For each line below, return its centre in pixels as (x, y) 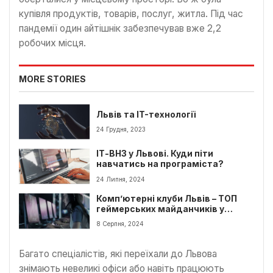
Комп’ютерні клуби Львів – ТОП (167, 198)
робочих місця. (52, 43)
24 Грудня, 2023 (121, 129)
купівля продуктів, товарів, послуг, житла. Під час (131, 13)
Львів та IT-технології (146, 114)
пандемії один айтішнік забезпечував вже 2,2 (120, 28)
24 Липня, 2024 (121, 179)
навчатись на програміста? (160, 164)
